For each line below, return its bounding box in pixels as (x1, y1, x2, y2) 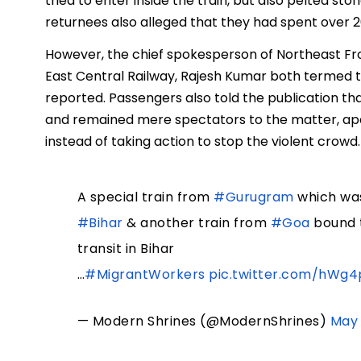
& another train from (122, 214, 271, 233)
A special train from (77, 188, 214, 207)
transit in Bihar (77, 239, 175, 259)
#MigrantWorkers (85, 265, 205, 284)
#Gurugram (214, 188, 294, 207)
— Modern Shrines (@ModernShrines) (77, 312, 330, 331)
